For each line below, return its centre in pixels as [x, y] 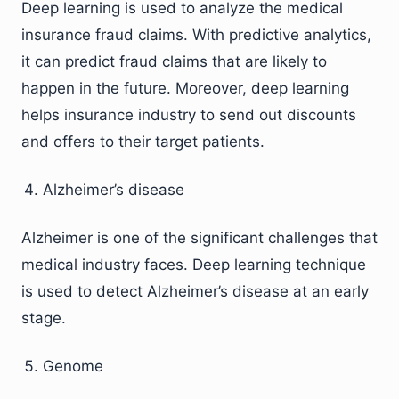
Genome [73, 366]
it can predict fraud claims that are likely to [174, 62]
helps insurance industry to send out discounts [189, 115]
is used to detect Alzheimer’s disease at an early [195, 292]
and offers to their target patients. [143, 142]
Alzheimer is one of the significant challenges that [199, 238]
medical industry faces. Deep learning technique [194, 265]
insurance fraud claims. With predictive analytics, [196, 35]
